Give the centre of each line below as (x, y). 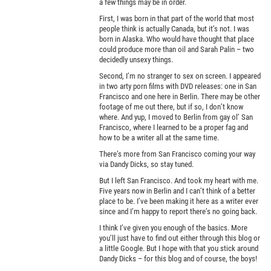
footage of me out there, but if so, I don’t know (171, 106)
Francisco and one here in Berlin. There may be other (180, 96)
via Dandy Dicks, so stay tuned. (147, 164)
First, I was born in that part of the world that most (177, 18)
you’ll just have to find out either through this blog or (180, 238)
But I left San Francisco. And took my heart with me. (179, 180)
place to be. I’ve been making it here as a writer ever (179, 201)
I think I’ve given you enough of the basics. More (174, 227)
